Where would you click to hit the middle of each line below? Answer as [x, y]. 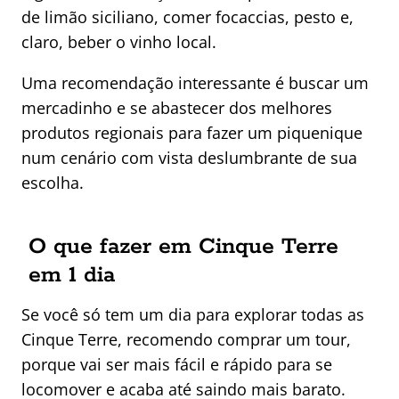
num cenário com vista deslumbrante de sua [189, 158]
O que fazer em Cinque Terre [183, 247]
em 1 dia [72, 276]
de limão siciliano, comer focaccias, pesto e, [187, 17]
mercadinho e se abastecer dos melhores [177, 108]
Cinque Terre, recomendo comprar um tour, [186, 340]
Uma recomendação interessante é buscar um [195, 83]
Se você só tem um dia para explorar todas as [193, 315]
